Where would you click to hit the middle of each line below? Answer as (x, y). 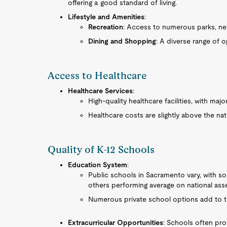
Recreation (106, 27)
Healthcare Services (101, 91)
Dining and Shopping (122, 41)
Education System (98, 165)
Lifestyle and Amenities (106, 17)
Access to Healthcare (98, 75)
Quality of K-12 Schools (101, 149)
